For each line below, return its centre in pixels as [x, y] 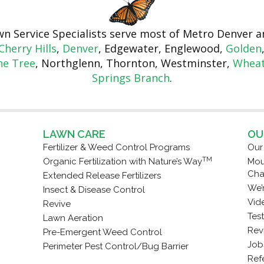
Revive [57, 204]
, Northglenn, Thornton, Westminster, [134, 63]
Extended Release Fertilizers [102, 176]
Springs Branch [131, 78]
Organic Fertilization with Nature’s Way [123, 162]
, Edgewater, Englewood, [162, 49]
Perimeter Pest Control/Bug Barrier [116, 247]
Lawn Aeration [73, 218]
